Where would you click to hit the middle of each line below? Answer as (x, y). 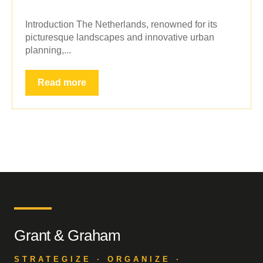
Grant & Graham (67, 236)
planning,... (48, 50)
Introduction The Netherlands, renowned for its (122, 24)
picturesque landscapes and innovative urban (120, 37)
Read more (62, 83)
